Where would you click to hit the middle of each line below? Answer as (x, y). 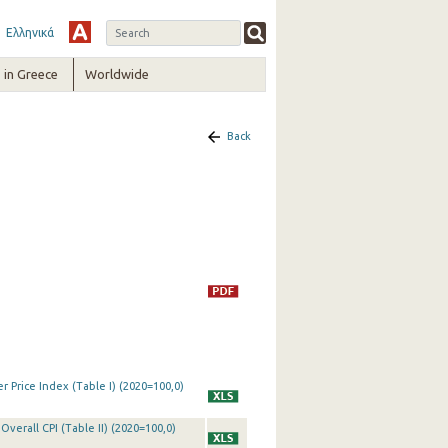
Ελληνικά (29, 32)
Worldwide (117, 74)
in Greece (30, 74)
